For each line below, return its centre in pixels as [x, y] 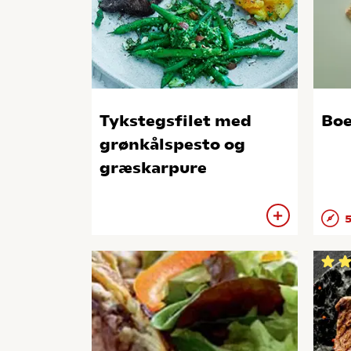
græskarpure [153, 168]
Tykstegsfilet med [175, 121]
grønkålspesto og [172, 145]
